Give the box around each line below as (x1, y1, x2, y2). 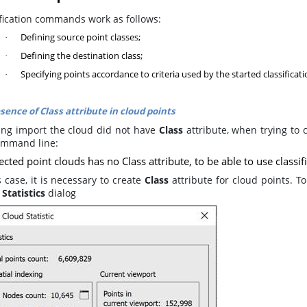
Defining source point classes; (19, 31, 140, 43)
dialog (45, 186, 76, 199)
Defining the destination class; (19, 49, 143, 62)
